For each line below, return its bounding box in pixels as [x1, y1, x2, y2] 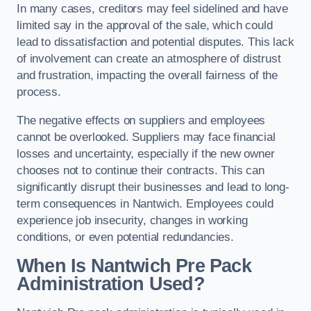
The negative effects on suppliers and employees [17, 113, 266, 127]
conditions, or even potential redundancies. [17, 230, 234, 244]
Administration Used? [17, 274, 205, 295]
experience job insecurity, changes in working [17, 213, 248, 227]
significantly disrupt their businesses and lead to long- [17, 180, 289, 194]
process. [17, 85, 61, 99]
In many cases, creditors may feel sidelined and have [17, 1, 288, 15]
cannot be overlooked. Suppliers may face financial [17, 130, 276, 144]
